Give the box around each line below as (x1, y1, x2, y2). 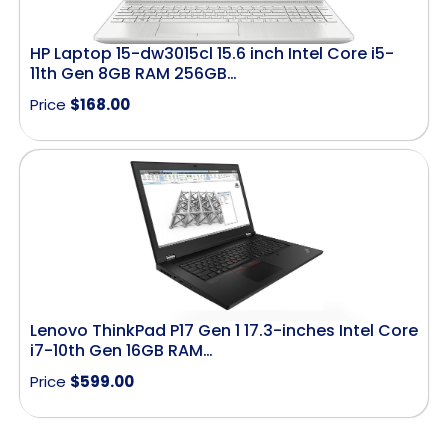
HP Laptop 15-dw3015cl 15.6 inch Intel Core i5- (30, 42, 394, 66)
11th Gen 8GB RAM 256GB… (30, 62, 237, 86)
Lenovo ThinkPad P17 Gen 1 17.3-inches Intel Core (30, 318, 418, 342)
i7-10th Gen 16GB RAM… (30, 338, 213, 362)
